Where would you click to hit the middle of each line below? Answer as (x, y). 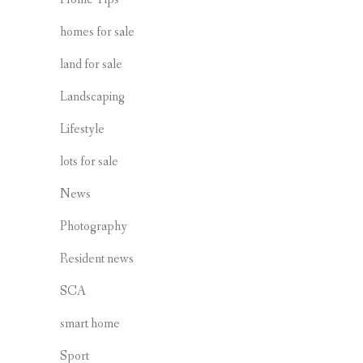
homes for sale (97, 32)
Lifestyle (82, 129)
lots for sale (89, 162)
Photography (94, 226)
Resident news (97, 259)
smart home (90, 324)
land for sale (91, 64)
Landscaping (92, 97)
